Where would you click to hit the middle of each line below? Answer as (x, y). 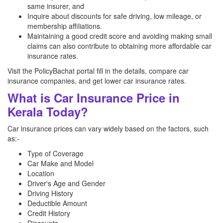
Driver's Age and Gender (66, 183)
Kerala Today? (48, 111)
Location (41, 173)
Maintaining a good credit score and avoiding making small (120, 36)
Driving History (50, 193)
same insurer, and (56, 6)
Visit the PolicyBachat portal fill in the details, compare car (98, 71)
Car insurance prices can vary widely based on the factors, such (108, 128)
